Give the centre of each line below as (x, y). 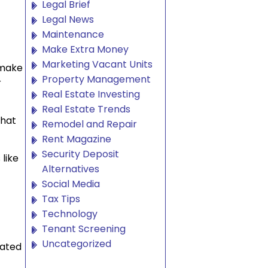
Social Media (71, 184)
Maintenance (73, 34)
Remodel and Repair (90, 124)
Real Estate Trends (86, 109)
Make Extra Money (86, 49)
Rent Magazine (77, 139)
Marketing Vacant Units (98, 64)
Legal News (68, 19)
